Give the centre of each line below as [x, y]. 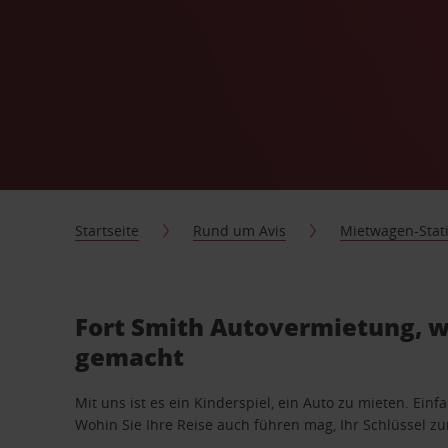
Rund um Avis [240, 230]
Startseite [107, 230]
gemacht [130, 356]
